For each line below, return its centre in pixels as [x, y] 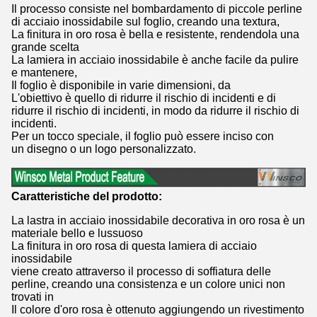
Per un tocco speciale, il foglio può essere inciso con [143, 137]
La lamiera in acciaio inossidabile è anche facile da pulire [155, 60]
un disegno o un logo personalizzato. [104, 149]
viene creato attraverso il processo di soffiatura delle [141, 271]
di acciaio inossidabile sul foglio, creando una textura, [145, 22]
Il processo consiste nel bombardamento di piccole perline [157, 9]
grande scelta [45, 47]
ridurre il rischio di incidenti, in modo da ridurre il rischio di [155, 111]
